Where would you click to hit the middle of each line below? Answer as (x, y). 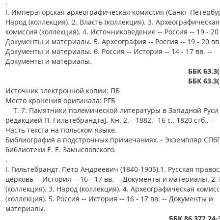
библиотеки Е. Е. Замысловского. (61, 150)
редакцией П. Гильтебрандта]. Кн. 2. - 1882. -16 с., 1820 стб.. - (109, 120)
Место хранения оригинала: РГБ (60, 100)
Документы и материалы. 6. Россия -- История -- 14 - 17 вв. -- (109, 51)
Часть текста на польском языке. (61, 130)
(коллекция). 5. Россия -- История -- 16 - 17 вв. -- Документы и (109, 199)
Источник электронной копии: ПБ (63, 91)
